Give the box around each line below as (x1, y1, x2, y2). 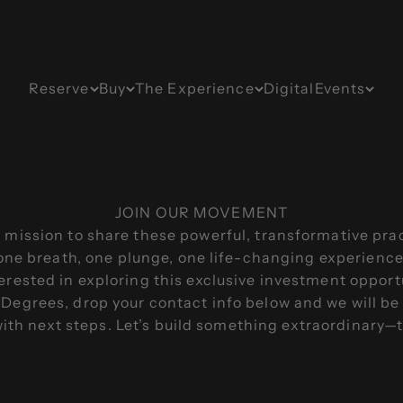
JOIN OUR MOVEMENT (114, 202, 289, 221)
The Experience (134, 78, 255, 97)
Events (314, 78, 366, 97)
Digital (263, 78, 315, 97)
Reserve (28, 78, 90, 97)
